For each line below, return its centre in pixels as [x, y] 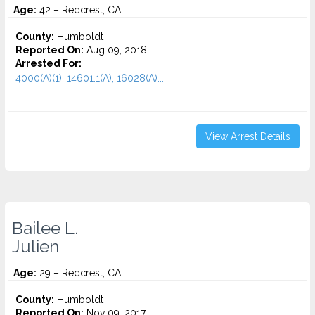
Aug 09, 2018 [115, 50]
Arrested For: [49, 63]
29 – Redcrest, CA [79, 273]
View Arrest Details [248, 136]
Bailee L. [45, 229]
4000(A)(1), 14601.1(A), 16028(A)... [90, 78]
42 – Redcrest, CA [79, 10]
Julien [36, 247]
